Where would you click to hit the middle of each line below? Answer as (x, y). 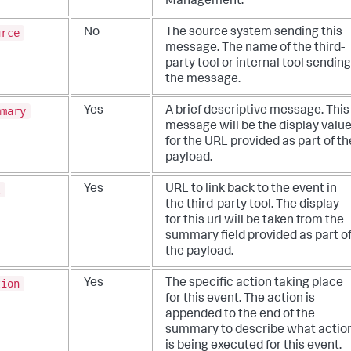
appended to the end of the (240, 315)
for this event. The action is (240, 300)
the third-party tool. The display (252, 206)
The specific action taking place (254, 284)
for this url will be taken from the (255, 221)
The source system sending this (254, 33)
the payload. (199, 253)
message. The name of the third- (255, 49)
